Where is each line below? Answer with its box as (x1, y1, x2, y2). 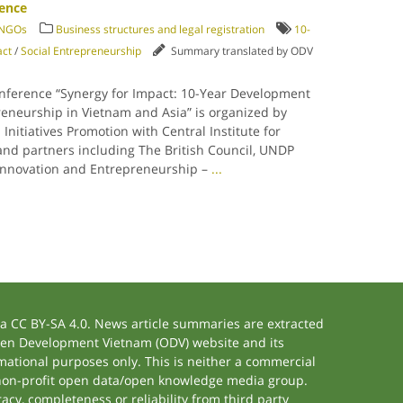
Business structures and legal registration (56, 22, 265, 37)
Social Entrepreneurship (21, 43, 142, 58)
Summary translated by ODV (166, 43, 314, 58)
